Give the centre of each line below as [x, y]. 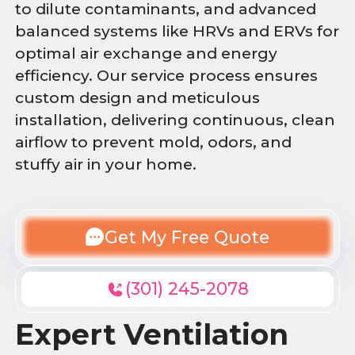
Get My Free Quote [187, 237]
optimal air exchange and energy [147, 54]
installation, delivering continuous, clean [176, 120]
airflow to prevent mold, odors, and [154, 143]
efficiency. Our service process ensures [167, 76]
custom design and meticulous [138, 98]
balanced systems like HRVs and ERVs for [177, 32]
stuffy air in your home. [106, 165]
